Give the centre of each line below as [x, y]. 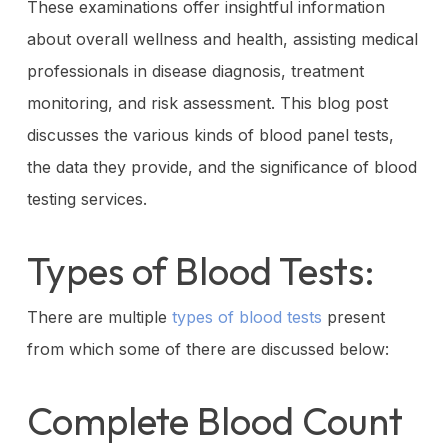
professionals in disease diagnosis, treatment [195, 70]
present [353, 316]
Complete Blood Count [214, 420]
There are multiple [99, 316]
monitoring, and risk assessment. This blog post [207, 102]
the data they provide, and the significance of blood [221, 166]
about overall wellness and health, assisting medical [222, 38]
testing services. [86, 198]
